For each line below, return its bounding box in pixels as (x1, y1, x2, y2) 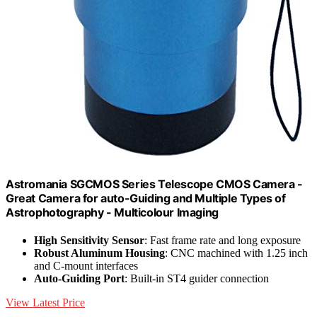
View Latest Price (6, 296, 85, 309)
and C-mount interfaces (34, 259, 138, 272)
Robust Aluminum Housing (34, 246, 165, 259)
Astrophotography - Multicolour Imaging (6, 204, 219, 219)
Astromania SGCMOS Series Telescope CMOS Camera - (6, 176, 303, 191)
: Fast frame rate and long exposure (144, 234, 301, 246)
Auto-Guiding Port (34, 272, 125, 284)
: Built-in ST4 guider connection (125, 272, 269, 284)
